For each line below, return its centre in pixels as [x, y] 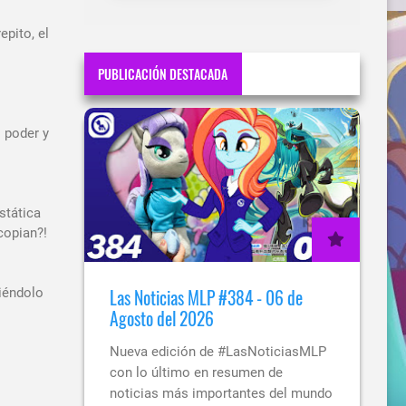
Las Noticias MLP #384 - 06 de [206, 298]
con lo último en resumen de [196, 373]
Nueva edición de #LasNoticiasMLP [218, 352]
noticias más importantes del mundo [221, 394]
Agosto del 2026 [162, 319]
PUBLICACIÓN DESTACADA [163, 73]
